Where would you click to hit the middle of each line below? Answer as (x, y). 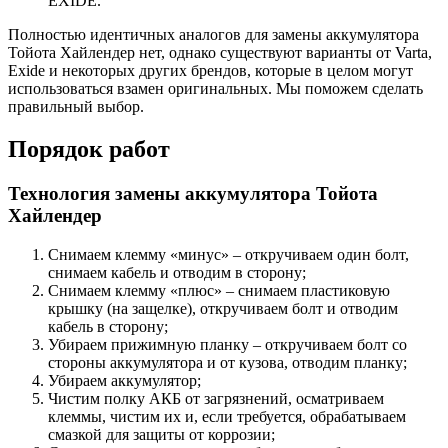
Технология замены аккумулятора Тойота (193, 194)
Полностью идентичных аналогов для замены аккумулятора (213, 35)
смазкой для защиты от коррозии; (161, 434)
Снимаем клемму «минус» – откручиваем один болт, (228, 254)
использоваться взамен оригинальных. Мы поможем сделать (215, 89)
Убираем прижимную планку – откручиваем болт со (227, 344)
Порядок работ (89, 149)
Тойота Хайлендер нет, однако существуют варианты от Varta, (220, 53)
